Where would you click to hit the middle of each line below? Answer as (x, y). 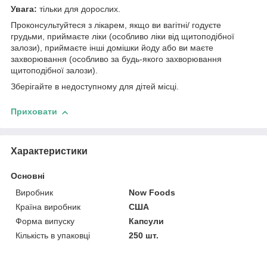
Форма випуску (45, 221)
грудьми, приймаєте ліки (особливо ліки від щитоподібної (122, 37)
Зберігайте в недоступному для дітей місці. (95, 87)
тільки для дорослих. (79, 9)
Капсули (147, 221)
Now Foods (152, 192)
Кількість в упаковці (53, 235)
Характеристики (49, 151)
